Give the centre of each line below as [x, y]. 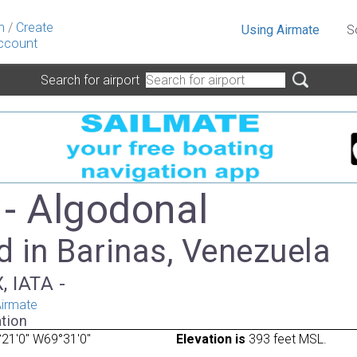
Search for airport [93, 80]
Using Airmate [280, 30]
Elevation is [210, 339]
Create [35, 27]
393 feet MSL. [286, 339]
